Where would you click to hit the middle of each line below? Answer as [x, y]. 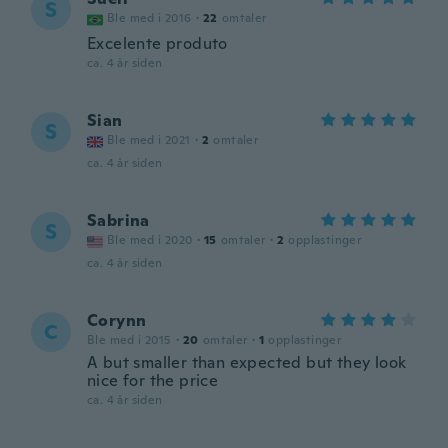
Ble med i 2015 [129, 340]
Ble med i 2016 [149, 18]
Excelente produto [157, 43]
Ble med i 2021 [149, 140]
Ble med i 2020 [150, 240]
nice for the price [153, 380]
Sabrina [118, 220]
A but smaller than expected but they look [247, 362]
